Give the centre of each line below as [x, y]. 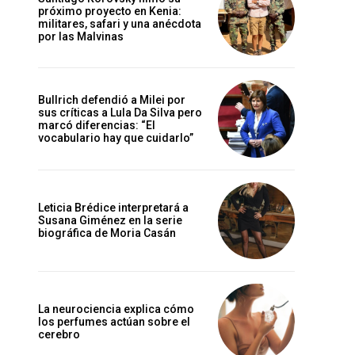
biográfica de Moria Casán [107, 233]
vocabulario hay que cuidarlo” [116, 138]
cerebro [59, 335]
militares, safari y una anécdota [120, 23]
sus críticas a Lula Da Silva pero [120, 113]
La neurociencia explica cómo [116, 309]
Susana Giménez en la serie [110, 221]
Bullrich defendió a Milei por [112, 100]
